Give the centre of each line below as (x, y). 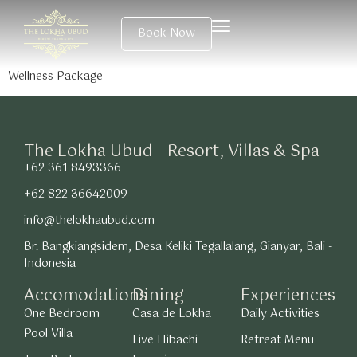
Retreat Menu (277, 341)
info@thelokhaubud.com (89, 221)
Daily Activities (280, 314)
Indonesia (50, 264)
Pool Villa (48, 334)
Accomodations (86, 296)
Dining (158, 296)
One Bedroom (62, 314)
